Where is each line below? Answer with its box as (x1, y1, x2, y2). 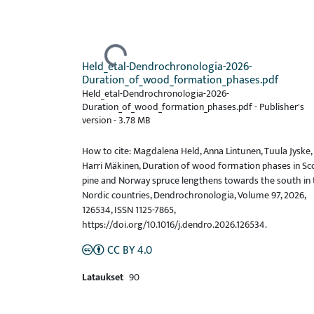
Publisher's (259, 99, 304, 116)
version (82, 112, 114, 129)
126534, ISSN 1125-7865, (82, 202, 175, 219)
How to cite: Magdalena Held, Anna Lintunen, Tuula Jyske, (82, 143, 312, 160)
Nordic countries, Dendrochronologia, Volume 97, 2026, (82, 187, 306, 204)
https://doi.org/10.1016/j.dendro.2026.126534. (82, 217, 267, 233)
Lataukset (82, 269, 123, 286)
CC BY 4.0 (107, 241, 152, 261)
